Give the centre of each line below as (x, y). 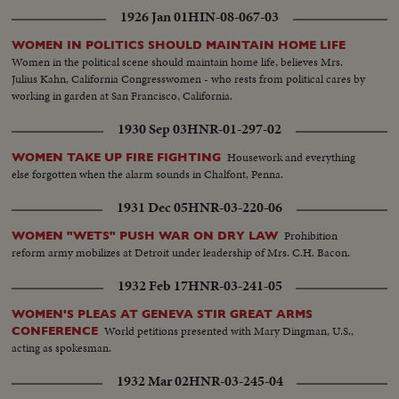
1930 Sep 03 (152, 129)
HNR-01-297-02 (234, 129)
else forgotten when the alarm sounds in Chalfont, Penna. (148, 174)
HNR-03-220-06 (235, 207)
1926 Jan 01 (154, 16)
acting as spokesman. (62, 347)
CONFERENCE (55, 330)
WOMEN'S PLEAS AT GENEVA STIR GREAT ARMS (163, 313)
